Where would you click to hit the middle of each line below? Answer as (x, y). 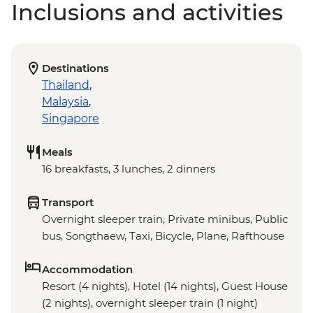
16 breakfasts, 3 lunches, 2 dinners (129, 169)
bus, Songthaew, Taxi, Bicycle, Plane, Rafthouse (163, 236)
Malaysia (65, 102)
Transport (68, 203)
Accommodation (87, 270)
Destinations (75, 68)
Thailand (66, 85)
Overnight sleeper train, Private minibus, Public (165, 219)
